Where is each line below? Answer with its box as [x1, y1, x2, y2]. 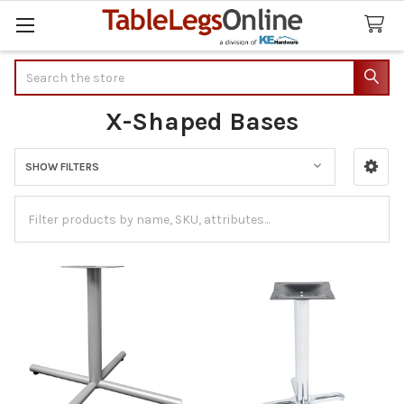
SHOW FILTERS [24, 160, 99, 173]
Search [14, 60, 56, 77]
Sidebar [14, 177, 81, 198]
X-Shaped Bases [106, 106, 298, 136]
